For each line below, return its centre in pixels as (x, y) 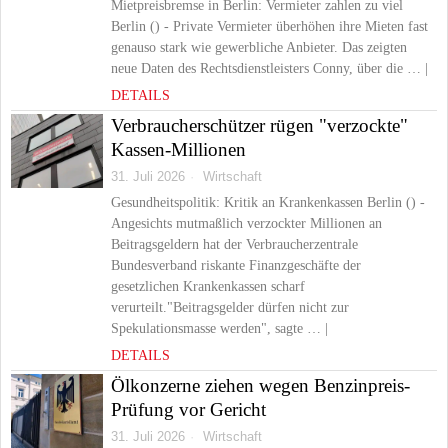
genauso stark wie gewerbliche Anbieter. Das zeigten (259, 47)
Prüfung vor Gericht (188, 409)
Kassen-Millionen (178, 149)
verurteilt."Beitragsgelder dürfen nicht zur (230, 307)
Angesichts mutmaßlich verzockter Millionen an (246, 223)
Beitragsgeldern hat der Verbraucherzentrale (234, 244)
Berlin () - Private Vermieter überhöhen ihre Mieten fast (269, 26)
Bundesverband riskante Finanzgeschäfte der (236, 265)
